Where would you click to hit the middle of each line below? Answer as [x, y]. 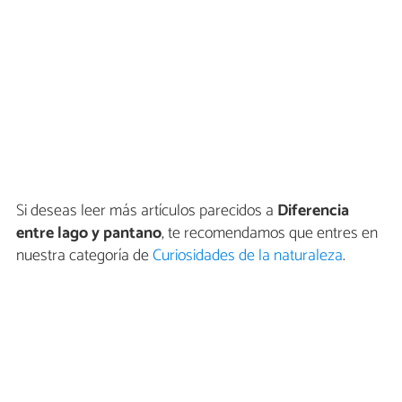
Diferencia [313, 210]
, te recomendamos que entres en [270, 233]
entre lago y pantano [89, 233]
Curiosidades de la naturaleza [248, 255]
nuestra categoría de [84, 255]
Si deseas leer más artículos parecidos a [147, 210]
